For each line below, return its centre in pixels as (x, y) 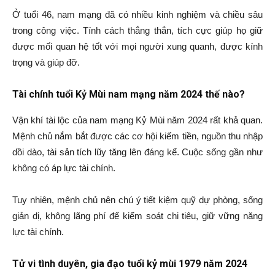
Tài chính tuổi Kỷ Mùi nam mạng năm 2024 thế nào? (129, 94)
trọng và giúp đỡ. (46, 62)
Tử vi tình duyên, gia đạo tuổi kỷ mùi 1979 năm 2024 (130, 264)
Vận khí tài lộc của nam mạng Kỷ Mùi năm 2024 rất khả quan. (137, 120)
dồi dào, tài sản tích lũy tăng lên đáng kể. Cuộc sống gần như (137, 152)
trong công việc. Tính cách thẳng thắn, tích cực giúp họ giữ (137, 30)
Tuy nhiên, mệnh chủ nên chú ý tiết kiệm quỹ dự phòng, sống (137, 200)
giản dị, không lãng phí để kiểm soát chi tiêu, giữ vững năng (137, 216)
